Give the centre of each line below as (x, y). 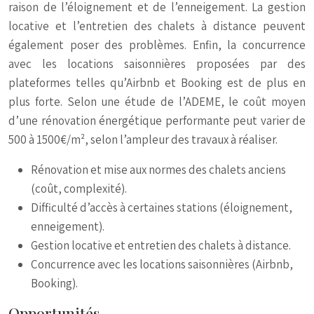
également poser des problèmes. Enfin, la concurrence (157, 45)
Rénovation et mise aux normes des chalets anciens (158, 170)
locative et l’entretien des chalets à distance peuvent (157, 26)
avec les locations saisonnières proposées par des (157, 64)
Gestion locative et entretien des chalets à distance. (161, 245)
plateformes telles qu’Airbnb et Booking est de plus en (157, 83)
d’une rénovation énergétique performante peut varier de (157, 121)
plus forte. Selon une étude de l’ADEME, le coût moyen (157, 102)
